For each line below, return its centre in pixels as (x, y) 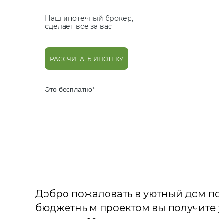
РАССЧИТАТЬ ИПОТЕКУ (87, 59)
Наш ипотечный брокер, (89, 18)
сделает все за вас (78, 26)
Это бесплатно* (70, 89)
